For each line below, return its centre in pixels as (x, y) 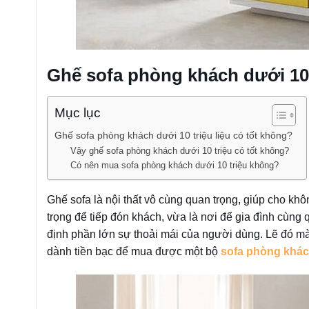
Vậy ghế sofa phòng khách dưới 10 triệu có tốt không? (179, 150)
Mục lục (78, 113)
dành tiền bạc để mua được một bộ (134, 251)
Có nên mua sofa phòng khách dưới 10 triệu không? (174, 165)
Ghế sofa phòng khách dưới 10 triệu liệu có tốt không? (173, 135)
